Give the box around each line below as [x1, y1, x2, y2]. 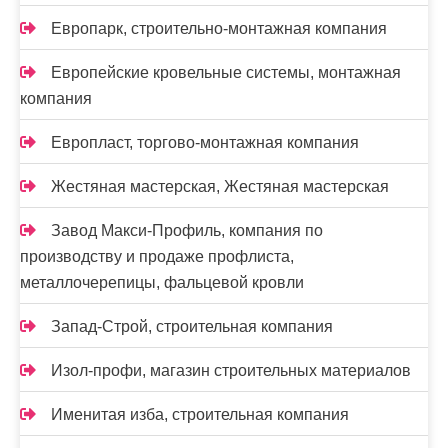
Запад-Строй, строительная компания [51, 318, 333, 336]
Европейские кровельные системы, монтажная [51, 64, 401, 82]
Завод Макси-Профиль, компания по [51, 222, 323, 240]
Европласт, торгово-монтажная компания [51, 134, 359, 152]
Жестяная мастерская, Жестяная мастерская [51, 178, 389, 196]
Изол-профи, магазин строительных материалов [51, 362, 411, 380]
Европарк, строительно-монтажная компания [51, 20, 387, 38]
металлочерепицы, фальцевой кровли [20, 274, 304, 292]
